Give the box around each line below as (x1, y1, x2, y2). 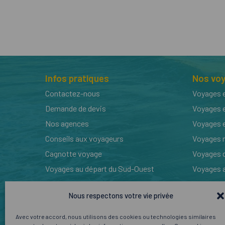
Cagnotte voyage (45, 149, 102, 158)
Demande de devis (45, 103, 106, 113)
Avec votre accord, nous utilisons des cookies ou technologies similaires (16, 213, 216, 220)
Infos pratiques (45, 72, 109, 84)
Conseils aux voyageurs (45, 134, 124, 143)
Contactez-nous (45, 88, 100, 98)
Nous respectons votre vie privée (68, 191, 173, 200)
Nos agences (45, 119, 89, 128)
